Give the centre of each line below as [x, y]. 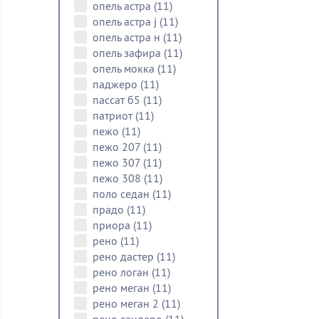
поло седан [122, 194]
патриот [114, 115]
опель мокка [125, 68]
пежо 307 [118, 162]
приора [113, 225]
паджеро [116, 84]
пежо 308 [118, 178]
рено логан [122, 272]
